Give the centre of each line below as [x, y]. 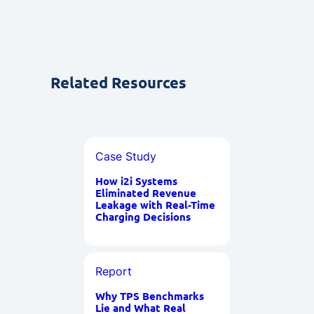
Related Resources [118, 82]
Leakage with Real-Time [155, 205]
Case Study [126, 156]
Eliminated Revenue [146, 193]
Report [114, 271]
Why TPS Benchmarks [150, 296]
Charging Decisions [143, 217]
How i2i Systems [136, 181]
